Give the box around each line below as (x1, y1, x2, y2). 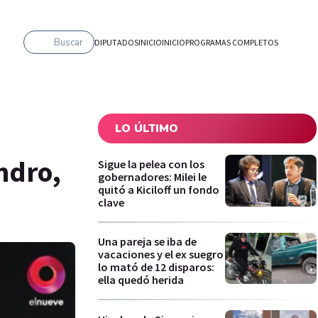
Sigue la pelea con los (98, 156, 204, 171)
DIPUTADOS (94, 36, 138, 48)
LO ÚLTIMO (115, 121, 178, 136)
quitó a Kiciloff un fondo (98, 182, 219, 197)
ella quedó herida (98, 273, 184, 287)
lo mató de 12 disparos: (98, 260, 214, 275)
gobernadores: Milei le (98, 169, 207, 184)
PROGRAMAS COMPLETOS (185, 36, 278, 48)
